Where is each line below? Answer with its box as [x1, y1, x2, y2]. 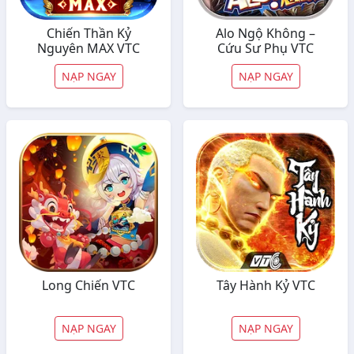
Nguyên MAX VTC [37, 40, 140, 57]
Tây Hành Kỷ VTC [216, 277, 315, 294]
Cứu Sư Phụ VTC [217, 40, 314, 57]
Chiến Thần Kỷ [46, 24, 131, 42]
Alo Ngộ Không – [216, 24, 315, 42]
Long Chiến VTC [42, 277, 135, 294]
